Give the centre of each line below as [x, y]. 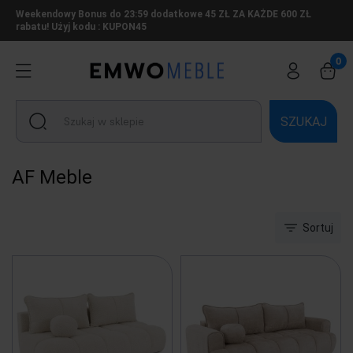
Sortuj [318, 228]
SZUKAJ [303, 121]
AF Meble [52, 177]
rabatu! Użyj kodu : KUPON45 [81, 27]
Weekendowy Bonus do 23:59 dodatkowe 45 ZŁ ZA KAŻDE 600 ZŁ [163, 14]
